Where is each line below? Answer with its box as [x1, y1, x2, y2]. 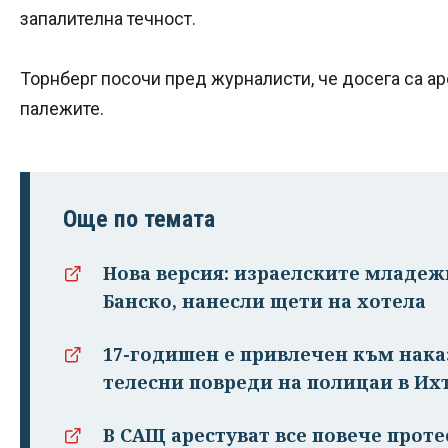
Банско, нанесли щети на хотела [103, 288, 426, 313]
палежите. [20, 97, 104, 119]
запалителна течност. [20, 7, 196, 29]
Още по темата [63, 204, 215, 233]
